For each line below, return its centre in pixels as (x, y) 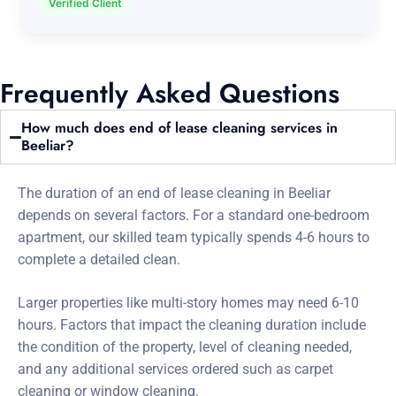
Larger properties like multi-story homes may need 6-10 (188, 303)
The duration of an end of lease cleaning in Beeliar (174, 193)
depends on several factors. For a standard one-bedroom (194, 215)
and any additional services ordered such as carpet (175, 369)
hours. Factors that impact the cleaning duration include (192, 325)
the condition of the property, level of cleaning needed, (185, 347)
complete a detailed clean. (99, 259)
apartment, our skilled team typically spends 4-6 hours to (194, 237)
